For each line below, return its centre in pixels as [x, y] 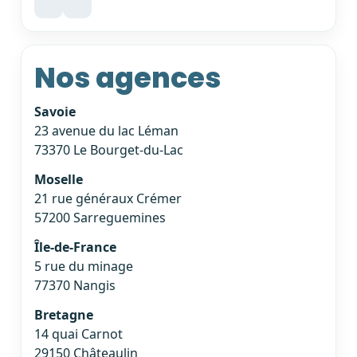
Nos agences [127, 77]
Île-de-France [75, 247]
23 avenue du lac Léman [106, 131]
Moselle [59, 179]
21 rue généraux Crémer [108, 198]
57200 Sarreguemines [100, 217]
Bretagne [64, 314]
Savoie [55, 112]
